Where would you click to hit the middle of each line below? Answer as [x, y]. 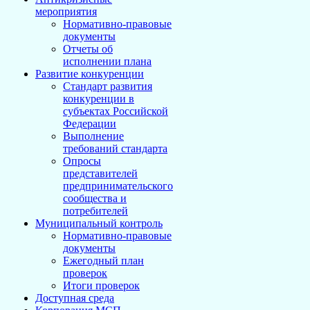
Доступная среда [75, 298]
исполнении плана [107, 61]
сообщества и [95, 198]
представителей [100, 173]
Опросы [82, 161]
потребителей [95, 211]
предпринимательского [118, 186]
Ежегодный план [103, 261]
